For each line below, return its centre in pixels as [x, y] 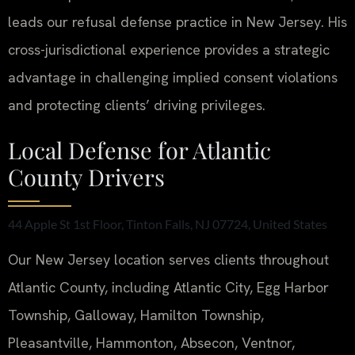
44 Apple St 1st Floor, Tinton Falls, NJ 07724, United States [168, 224]
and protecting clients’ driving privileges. [137, 105]
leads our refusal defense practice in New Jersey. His [177, 22]
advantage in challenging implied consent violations [173, 78]
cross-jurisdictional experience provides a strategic [169, 50]
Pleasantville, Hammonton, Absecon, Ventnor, [151, 342]
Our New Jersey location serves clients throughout [168, 259]
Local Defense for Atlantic [139, 150]
